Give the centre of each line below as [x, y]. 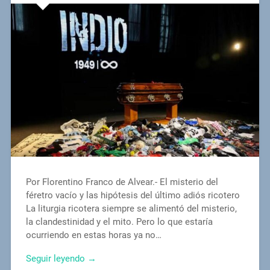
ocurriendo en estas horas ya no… [93, 235]
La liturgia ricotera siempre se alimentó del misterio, [131, 208]
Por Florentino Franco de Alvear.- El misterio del [122, 182]
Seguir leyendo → [61, 258]
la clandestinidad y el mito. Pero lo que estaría [119, 221]
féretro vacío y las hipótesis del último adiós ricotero [133, 195]
